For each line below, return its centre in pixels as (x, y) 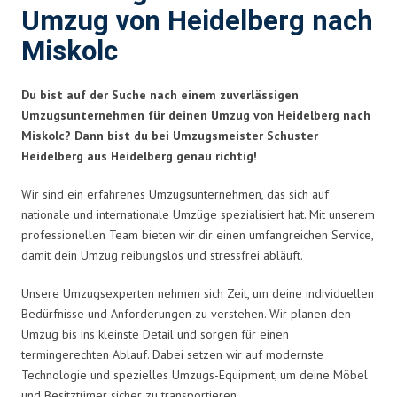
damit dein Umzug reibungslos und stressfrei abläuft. (162, 255)
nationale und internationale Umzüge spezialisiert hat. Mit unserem (198, 214)
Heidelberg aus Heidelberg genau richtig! (139, 156)
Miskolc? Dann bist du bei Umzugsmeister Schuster (170, 135)
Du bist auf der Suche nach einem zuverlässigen (160, 94)
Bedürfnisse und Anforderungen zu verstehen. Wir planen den (186, 313)
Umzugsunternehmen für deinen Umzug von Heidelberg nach (196, 115)
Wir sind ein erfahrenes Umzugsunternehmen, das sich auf (175, 194)
